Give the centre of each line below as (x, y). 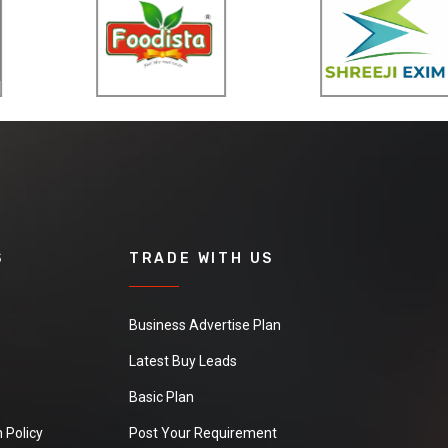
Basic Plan (161, 396)
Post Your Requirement (202, 432)
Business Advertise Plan (204, 324)
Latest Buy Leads (182, 360)
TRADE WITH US (201, 258)
